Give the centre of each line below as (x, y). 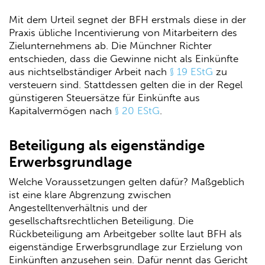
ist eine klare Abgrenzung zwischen (90, 194)
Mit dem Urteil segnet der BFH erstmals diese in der (127, 20)
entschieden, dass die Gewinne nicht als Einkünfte (124, 59)
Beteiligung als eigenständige (107, 145)
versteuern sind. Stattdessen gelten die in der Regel (126, 85)
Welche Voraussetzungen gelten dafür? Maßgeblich (127, 181)
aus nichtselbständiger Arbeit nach (89, 72)
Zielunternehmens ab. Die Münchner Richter (110, 46)
